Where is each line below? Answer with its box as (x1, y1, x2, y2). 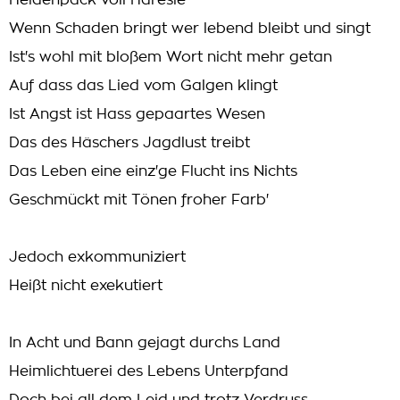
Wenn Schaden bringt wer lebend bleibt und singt (9, 21, 371, 36)
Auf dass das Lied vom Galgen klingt (9, 79, 278, 93)
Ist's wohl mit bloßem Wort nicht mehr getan (9, 50, 332, 64)
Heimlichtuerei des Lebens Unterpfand (9, 364, 288, 379)
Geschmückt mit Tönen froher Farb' (9, 193, 269, 207)
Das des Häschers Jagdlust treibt (9, 136, 250, 150)
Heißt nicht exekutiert (9, 279, 162, 293)
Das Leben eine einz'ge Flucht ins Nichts (9, 164, 297, 179)
